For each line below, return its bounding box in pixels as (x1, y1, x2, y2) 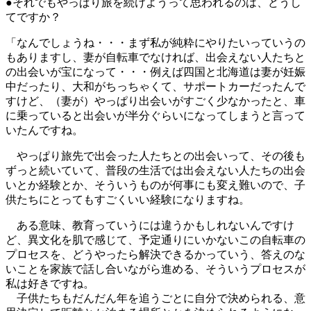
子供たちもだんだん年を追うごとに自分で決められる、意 (6, 292, 305, 305)
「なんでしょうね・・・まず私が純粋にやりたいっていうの (6, 37, 305, 49)
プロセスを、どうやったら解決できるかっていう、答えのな (6, 249, 305, 261)
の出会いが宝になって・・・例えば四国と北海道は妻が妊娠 (6, 66, 305, 78)
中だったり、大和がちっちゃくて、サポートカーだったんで (6, 81, 305, 93)
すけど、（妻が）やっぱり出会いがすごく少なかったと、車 (6, 95, 305, 108)
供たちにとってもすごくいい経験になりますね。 (6, 194, 250, 206)
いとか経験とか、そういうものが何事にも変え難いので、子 (6, 179, 305, 192)
